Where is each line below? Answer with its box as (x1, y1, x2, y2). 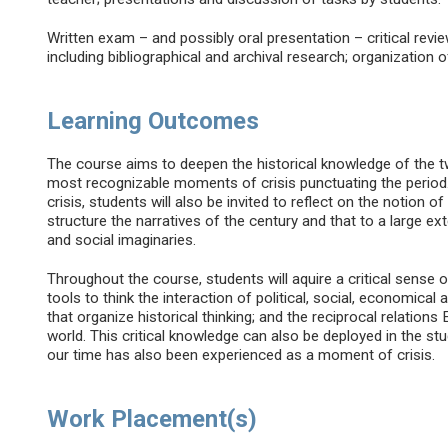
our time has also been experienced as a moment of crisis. (47, 346, 436, 365)
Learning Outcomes (47, 107, 260, 136)
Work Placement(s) (47, 405, 258, 434)
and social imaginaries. (47, 231, 197, 250)
